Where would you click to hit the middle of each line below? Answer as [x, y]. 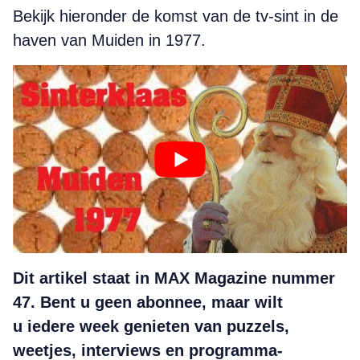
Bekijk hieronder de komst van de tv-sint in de [176, 16]
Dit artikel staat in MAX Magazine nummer [174, 278]
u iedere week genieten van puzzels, [151, 326]
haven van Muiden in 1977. [109, 40]
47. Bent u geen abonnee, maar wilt [148, 302]
